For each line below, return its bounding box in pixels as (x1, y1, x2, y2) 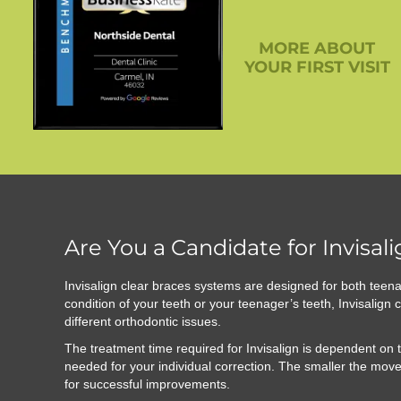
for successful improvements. (64, 377, 230, 392)
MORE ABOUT (259, 38, 376, 59)
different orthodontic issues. (64, 314, 221, 329)
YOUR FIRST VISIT (243, 57, 390, 78)
